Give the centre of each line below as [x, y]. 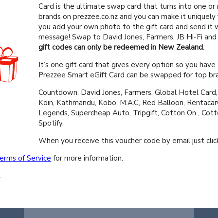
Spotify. [51, 123]
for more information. [87, 158]
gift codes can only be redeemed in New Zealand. [121, 47]
